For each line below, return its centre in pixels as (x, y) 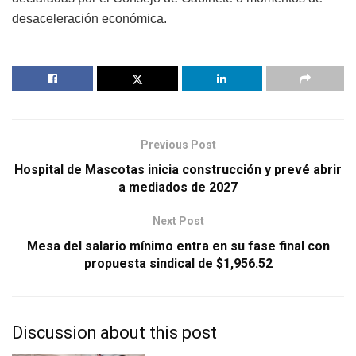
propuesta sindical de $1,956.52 (178, 264)
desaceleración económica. (89, 19)
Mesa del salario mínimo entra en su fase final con (178, 246)
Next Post (178, 221)
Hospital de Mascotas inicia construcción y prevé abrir (178, 170)
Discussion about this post (114, 333)
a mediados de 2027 (178, 188)
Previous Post (178, 145)
